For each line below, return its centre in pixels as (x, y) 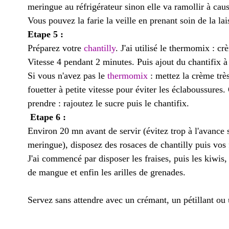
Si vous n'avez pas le (67, 76)
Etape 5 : (45, 34)
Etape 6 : (48, 117)
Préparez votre (56, 48)
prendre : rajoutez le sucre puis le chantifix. (108, 103)
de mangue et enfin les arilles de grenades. (107, 172)
